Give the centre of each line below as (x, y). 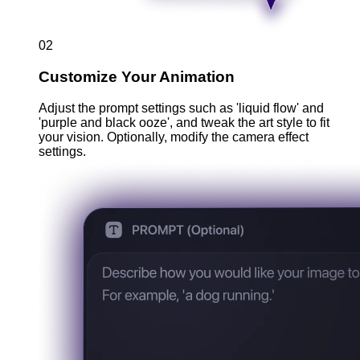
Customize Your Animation (137, 77)
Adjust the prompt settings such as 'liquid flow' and (181, 108)
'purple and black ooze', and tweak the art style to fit (184, 122)
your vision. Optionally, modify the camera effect (174, 137)
